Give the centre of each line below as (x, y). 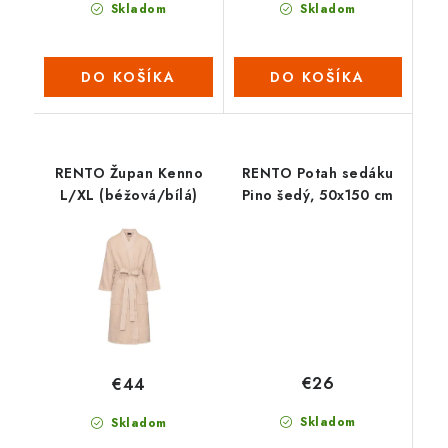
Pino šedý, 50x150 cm (317, 194)
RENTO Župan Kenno (128, 172)
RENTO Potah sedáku (317, 172)
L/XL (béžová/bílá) (128, 194)
